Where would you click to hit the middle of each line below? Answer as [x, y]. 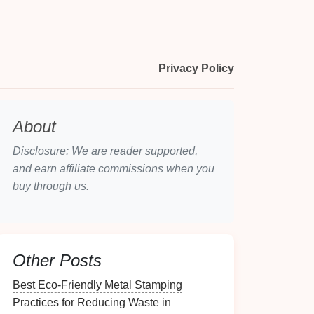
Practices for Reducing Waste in [92, 302]
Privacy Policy [196, 68]
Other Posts [57, 260]
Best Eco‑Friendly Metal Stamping [97, 285]
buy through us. [51, 186]
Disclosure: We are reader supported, [105, 151]
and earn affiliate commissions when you [114, 169]
